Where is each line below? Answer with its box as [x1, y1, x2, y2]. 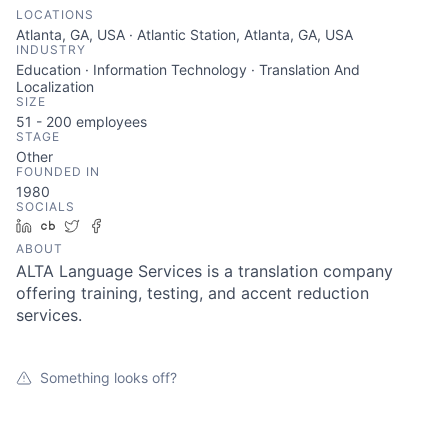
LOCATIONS [16, 7, 94, 22]
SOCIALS [16, 199, 75, 214]
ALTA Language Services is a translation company [16, 261, 393, 281]
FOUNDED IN [16, 164, 100, 179]
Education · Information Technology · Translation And [16, 61, 360, 78]
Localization [16, 78, 94, 95]
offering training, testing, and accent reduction [16, 283, 369, 303]
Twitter [87, 217, 132, 234]
